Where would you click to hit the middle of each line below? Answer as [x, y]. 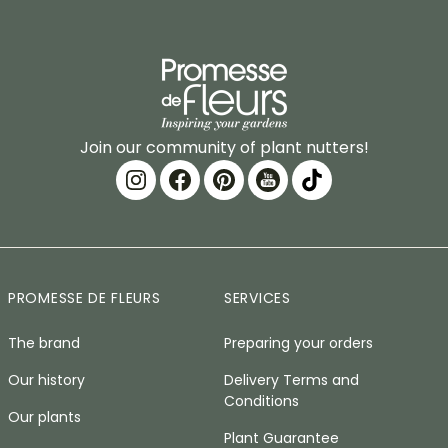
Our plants [44, 417]
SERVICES [257, 298]
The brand [44, 343]
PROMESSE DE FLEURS [84, 298]
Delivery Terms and [291, 380]
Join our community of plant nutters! [224, 147]
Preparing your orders [298, 343]
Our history [46, 380]
